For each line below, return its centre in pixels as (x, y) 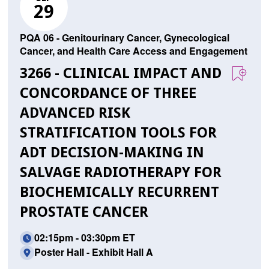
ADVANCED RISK (75, 113)
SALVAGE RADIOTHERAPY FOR (120, 173)
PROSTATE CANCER (84, 212)
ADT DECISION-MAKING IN (112, 153)
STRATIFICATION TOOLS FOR (118, 133)
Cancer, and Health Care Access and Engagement (133, 51)
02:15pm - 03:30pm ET (84, 238)
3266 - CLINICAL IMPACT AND (120, 74)
